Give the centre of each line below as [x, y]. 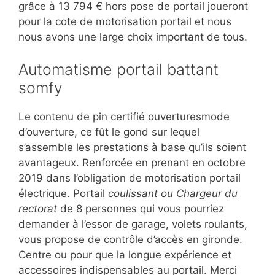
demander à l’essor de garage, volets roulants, [133, 224]
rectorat [38, 209]
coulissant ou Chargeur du [173, 194]
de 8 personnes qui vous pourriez [141, 209]
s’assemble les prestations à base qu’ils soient [132, 148]
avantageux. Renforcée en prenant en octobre [132, 163]
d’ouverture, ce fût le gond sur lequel [109, 132]
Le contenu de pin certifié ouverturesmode [124, 117]
